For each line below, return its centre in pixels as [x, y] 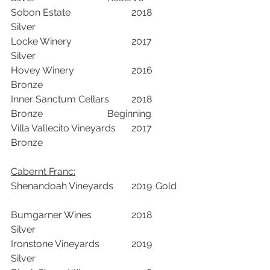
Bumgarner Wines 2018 [51, 215]
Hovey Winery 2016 [42, 70]
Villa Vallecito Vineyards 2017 [63, 128]
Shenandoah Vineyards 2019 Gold [62, 186]
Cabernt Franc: [43, 171]
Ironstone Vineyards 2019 [55, 243]
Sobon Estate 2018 [41, 12]
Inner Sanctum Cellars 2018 [60, 99]
